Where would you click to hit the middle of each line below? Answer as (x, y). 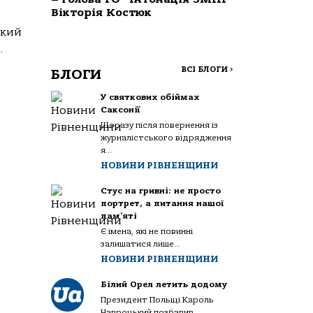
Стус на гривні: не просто (161, 191)
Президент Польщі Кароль (158, 300)
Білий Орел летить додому (164, 285)
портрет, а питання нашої (162, 204)
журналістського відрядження (166, 138)
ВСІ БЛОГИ (205, 70)
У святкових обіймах (150, 97)
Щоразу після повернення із (160, 125)
